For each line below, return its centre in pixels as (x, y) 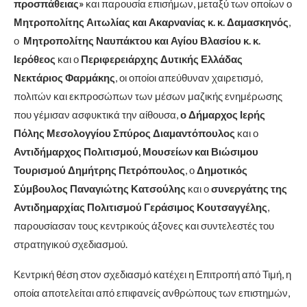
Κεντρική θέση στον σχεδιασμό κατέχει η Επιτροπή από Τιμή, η (152, 274)
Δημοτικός (222, 170)
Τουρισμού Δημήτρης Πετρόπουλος (99, 170)
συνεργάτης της (249, 188)
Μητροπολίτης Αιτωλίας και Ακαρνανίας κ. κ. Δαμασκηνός (151, 22)
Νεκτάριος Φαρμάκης (64, 77)
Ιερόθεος (35, 59)
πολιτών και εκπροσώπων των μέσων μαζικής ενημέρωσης (148, 96)
